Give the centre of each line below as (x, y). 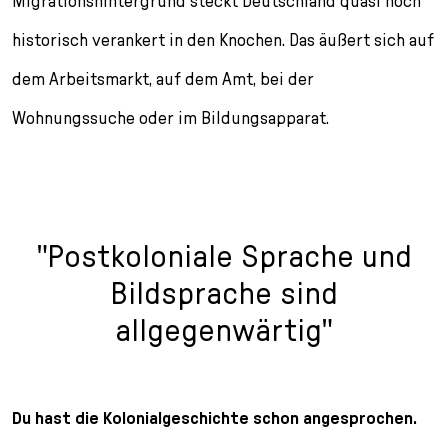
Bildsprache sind (224, 293)
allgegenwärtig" (224, 330)
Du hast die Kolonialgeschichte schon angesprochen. (214, 418)
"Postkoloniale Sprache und (224, 256)
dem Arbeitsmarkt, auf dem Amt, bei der (163, 79)
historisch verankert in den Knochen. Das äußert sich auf (223, 40)
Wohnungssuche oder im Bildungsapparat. (170, 118)
